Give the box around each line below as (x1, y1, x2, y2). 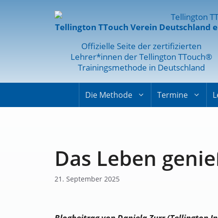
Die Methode (85, 89, 132, 100)
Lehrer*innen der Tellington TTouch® (70, 51, 212, 62)
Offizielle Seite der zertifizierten (81, 40, 201, 52)
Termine (157, 89, 188, 100)
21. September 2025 (54, 174, 120, 184)
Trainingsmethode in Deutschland (77, 61, 205, 73)
